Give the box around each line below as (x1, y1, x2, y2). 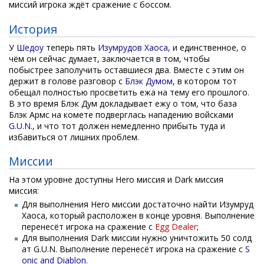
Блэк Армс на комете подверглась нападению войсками (9, 108, 233, 120)
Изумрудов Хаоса (98, 41, 168, 53)
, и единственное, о (168, 41, 246, 53)
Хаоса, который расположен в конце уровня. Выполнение (22, 210, 255, 222)
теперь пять (44, 41, 98, 53)
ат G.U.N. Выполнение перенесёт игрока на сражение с (22, 243, 246, 255)
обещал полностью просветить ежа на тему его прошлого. (9, 86, 249, 98)
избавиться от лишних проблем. (9, 131, 139, 143)
